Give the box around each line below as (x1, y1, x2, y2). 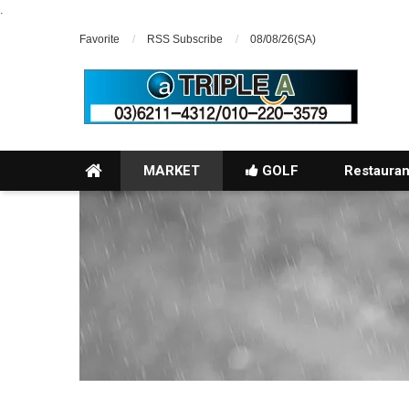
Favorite (79, 33, 120, 46)
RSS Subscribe (147, 33, 223, 46)
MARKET (143, 163, 200, 179)
